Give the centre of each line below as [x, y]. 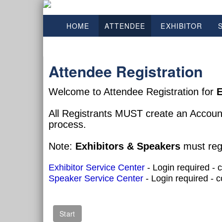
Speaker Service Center [96, 178]
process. [69, 124]
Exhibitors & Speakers [128, 146]
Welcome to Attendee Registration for [133, 92]
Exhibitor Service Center [97, 167]
